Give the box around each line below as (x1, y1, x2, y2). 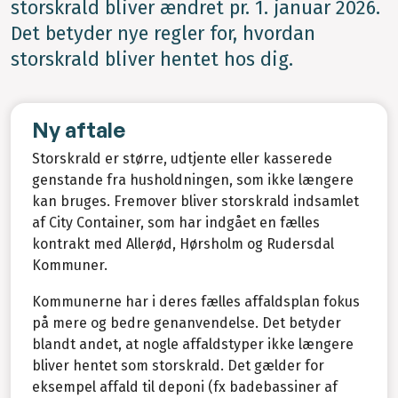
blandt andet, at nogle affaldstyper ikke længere (32, 335, 354, 353)
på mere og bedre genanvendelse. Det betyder (32, 314, 341, 331)
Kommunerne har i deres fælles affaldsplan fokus (32, 292, 360, 310)
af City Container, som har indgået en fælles (32, 213, 320, 231)
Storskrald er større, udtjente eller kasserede (32, 149, 332, 167)
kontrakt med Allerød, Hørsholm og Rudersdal (32, 235, 334, 252)
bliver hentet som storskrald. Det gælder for (32, 356, 324, 374)
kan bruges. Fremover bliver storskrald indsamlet (32, 192, 359, 210)
